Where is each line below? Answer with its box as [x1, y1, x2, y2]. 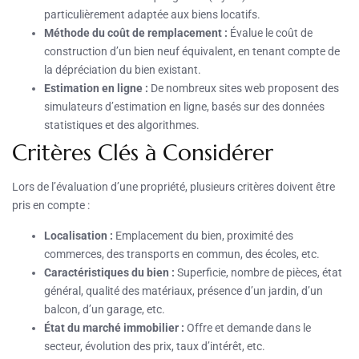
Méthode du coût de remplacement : [44, 26, 228, 40]
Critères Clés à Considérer [12, 139, 273, 167]
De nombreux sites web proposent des [148, 82, 339, 95]
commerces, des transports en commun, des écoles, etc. [44, 248, 320, 261]
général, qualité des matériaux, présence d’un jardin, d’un [44, 284, 323, 298]
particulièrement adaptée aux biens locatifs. [44, 8, 260, 22]
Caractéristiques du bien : [44, 266, 175, 280]
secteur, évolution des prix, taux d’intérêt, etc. [44, 340, 265, 353]
